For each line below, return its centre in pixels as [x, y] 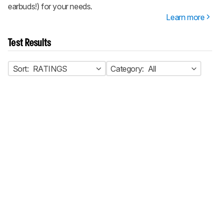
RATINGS [50, 69]
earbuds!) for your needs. [50, 7]
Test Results [30, 43]
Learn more [185, 17]
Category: [127, 69]
